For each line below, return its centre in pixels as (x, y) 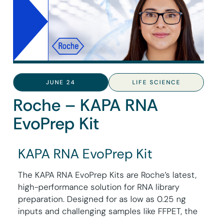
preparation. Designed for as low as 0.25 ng (102, 199)
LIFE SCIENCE (156, 83)
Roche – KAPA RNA (85, 106)
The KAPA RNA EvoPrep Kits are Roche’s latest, (107, 175)
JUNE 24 (61, 83)
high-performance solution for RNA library (98, 187)
